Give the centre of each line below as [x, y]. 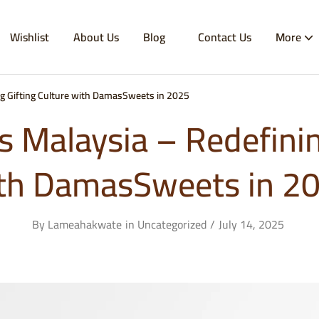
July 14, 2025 [251, 224]
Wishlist [29, 37]
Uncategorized [172, 224]
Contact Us [225, 37]
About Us [96, 37]
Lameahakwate [84, 224]
